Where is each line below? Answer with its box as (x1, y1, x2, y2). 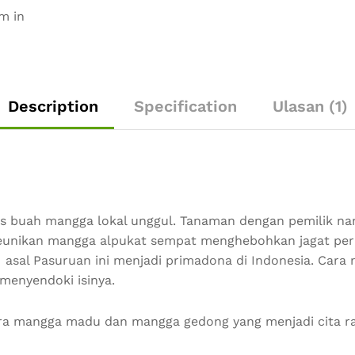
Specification (133, 97, 237, 116)
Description (7, 97, 98, 116)
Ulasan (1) (272, 97, 348, 116)
